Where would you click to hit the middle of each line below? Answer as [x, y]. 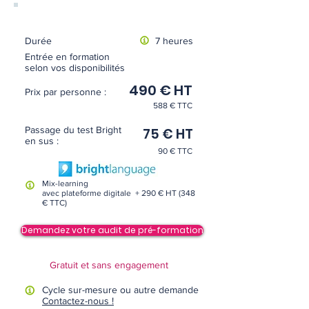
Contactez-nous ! [78, 301]
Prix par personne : [66, 92]
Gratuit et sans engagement [109, 265]
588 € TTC [173, 106]
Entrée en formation [67, 57]
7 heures [174, 41]
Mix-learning [65, 183]
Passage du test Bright [73, 130]
